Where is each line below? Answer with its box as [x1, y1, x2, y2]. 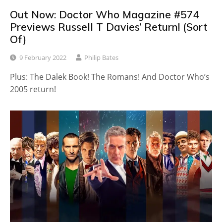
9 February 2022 [19, 53, 66, 62]
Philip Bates [84, 53, 118, 62]
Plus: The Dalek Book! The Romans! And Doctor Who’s [10, 71, 210, 83]
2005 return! [10, 84, 56, 95]
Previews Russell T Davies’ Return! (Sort [10, 20, 208, 33]
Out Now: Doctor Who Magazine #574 [10, 7, 200, 21]
